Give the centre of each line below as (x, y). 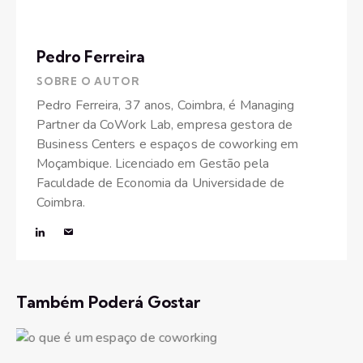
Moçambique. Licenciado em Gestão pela (153, 163)
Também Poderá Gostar (108, 302)
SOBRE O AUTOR (88, 81)
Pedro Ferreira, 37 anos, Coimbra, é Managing (166, 105)
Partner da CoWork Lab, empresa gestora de (165, 124)
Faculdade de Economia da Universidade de (161, 183)
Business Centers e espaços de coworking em (168, 144)
